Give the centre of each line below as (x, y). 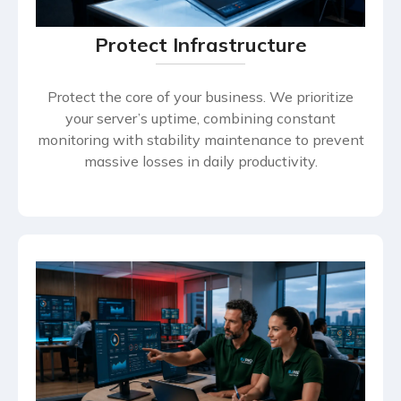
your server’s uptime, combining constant (200, 118)
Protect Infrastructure (200, 44)
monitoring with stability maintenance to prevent (200, 139)
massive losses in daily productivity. (200, 161)
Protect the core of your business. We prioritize (200, 96)
